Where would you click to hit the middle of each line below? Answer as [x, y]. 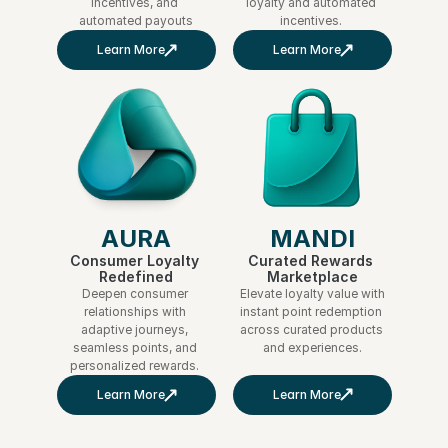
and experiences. [312, 347]
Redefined [136, 276]
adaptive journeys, [134, 329]
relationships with [134, 311]
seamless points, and [134, 347]
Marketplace [312, 276]
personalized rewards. [136, 365]
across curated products [311, 329]
